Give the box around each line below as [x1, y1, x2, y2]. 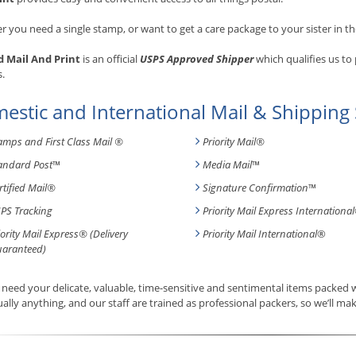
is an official [80, 51, 140, 66]
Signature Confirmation [203, 180, 308, 195]
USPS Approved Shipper [140, 51, 253, 66]
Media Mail [203, 157, 252, 172]
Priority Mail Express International [203, 203, 354, 218]
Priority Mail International [203, 226, 317, 241]
